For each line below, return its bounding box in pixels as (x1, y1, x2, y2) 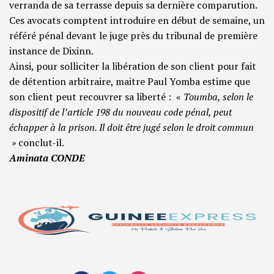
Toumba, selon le (183, 90, 253, 104)
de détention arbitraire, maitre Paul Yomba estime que (9, 75, 250, 89)
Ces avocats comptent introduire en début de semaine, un (9, 13, 265, 28)
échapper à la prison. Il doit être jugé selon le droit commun (9, 120, 254, 135)
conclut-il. (18, 136, 64, 150)
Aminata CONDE (9, 151, 85, 165)
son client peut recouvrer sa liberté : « (9, 90, 183, 104)
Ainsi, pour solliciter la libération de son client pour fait (9, 59, 256, 73)
